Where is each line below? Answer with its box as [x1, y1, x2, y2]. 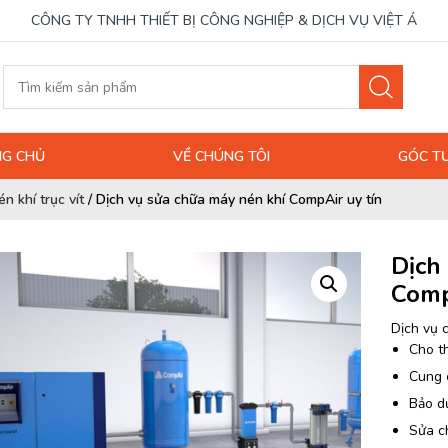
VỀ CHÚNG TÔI [173, 146, 270, 166]
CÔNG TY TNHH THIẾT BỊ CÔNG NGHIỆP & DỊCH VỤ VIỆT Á [31, 11, 417, 30]
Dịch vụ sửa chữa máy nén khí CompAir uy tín [96, 190, 382, 209]
